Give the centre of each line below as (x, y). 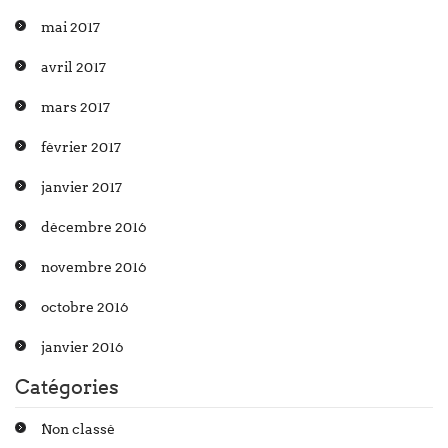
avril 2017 (73, 67)
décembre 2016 (94, 227)
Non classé (78, 429)
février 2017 (81, 147)
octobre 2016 (85, 307)
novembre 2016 (94, 267)
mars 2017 (75, 107)
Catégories (67, 387)
